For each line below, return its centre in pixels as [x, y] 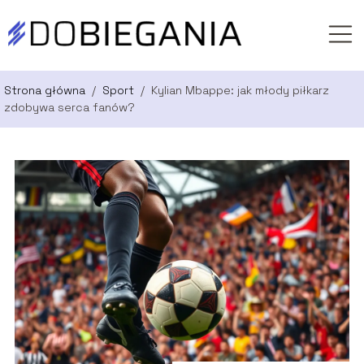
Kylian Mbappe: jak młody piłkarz [240, 91]
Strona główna [46, 91]
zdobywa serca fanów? [69, 108]
